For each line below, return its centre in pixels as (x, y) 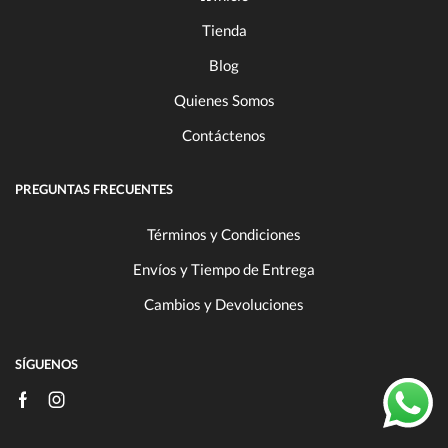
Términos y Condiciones (224, 234)
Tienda (224, 30)
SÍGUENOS (46, 363)
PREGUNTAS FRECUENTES (94, 188)
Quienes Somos (224, 100)
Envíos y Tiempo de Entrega (224, 269)
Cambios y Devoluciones (224, 304)
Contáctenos (224, 135)
